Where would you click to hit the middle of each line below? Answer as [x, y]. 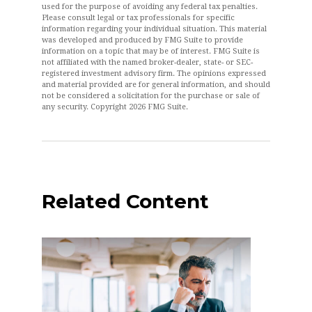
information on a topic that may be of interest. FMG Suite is [151, 51]
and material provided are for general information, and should [156, 84]
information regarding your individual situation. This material [154, 29]
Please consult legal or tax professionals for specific [138, 17]
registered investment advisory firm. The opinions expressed [154, 73]
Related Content [125, 201]
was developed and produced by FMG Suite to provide [142, 40]
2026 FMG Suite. [158, 107]
